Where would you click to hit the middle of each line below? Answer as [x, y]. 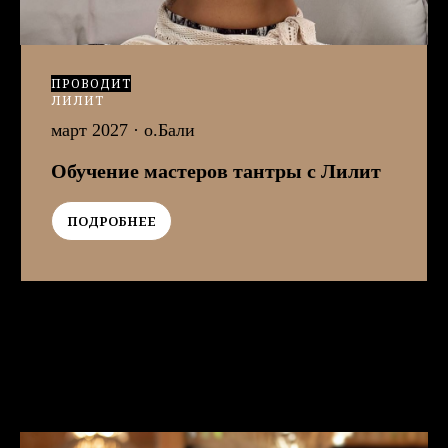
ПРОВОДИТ [91, 84]
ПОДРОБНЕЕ [111, 221]
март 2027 [89, 130]
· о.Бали [161, 130]
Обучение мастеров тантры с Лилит [216, 171]
